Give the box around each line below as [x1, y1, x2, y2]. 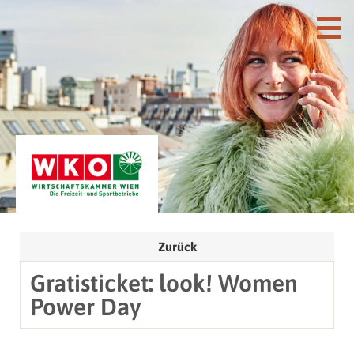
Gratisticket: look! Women [30, 269, 298, 296]
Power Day [30, 292, 141, 320]
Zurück [157, 239, 197, 254]
